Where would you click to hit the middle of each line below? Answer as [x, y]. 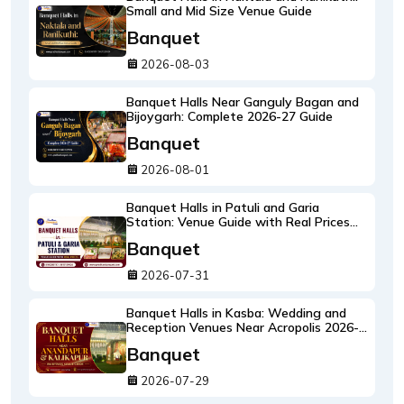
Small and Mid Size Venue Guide [219, 11]
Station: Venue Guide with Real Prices [238, 222]
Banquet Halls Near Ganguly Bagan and [243, 102]
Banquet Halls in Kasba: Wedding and [236, 313]
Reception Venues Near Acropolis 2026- [243, 327]
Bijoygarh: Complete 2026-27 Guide [230, 116]
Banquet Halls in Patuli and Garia [223, 207]
